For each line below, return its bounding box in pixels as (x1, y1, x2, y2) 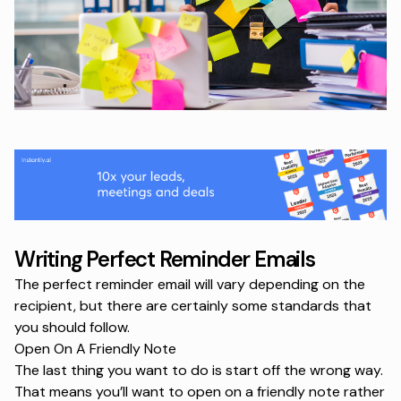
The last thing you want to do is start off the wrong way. (14, 360, 383, 380)
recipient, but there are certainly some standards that (14, 295, 371, 315)
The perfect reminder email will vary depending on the (14, 274, 365, 294)
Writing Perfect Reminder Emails (14, 244, 315, 273)
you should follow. (14, 317, 130, 337)
